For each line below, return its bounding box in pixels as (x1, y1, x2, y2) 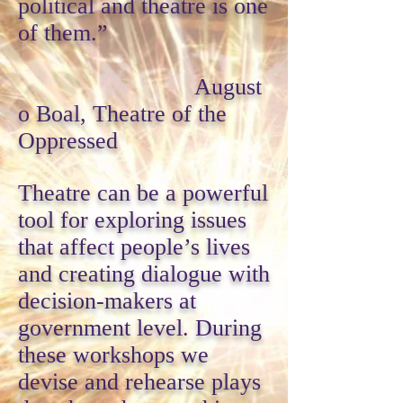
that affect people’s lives (18, 234, 250, 260)
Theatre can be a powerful (18, 180, 268, 206)
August (18, 74, 262, 100)
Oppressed (18, 128, 118, 154)
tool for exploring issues (18, 207, 246, 233)
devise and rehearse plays (18, 369, 261, 395)
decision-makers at (18, 288, 196, 314)
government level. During (18, 315, 262, 341)
